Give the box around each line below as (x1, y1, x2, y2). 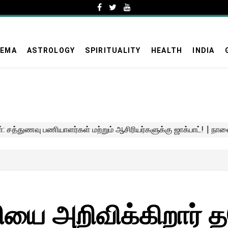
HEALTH (151, 46, 183, 54)
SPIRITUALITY (85, 46, 141, 54)
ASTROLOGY (27, 46, 75, 54)
